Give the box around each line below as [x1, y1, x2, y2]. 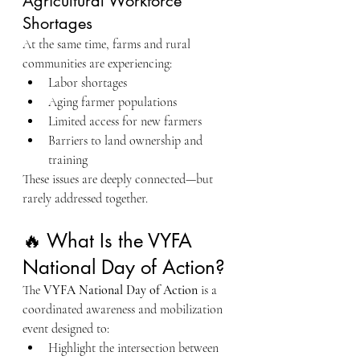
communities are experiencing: [22, 55, 172, 72]
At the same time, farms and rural [22, 36, 194, 52]
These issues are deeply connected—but [22, 171, 216, 187]
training [48, 152, 88, 168]
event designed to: [22, 321, 109, 337]
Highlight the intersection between [48, 340, 222, 356]
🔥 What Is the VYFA [22, 228, 198, 253]
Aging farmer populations [48, 94, 177, 110]
